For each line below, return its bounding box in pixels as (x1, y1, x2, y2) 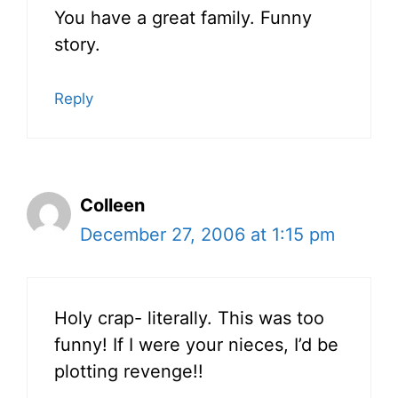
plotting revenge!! (54, 361, 203, 383)
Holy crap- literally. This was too (54, 307, 324, 330)
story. (54, 34, 100, 56)
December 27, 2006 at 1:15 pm (80, 224, 335, 246)
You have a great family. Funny (54, 7, 312, 29)
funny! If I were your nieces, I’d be (54, 334, 338, 356)
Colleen (80, 195, 145, 217)
